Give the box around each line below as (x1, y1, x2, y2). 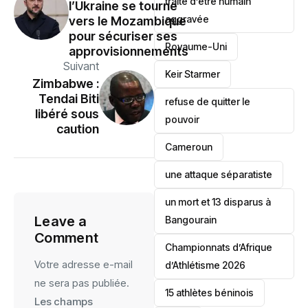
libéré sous (35, 106, 99, 121)
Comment (34, 229, 99, 246)
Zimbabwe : (32, 76, 99, 91)
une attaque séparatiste (165, 168, 273, 180)
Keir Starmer (165, 68, 221, 80)
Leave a (34, 212, 87, 230)
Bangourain (165, 214, 217, 225)
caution (56, 121, 99, 136)
